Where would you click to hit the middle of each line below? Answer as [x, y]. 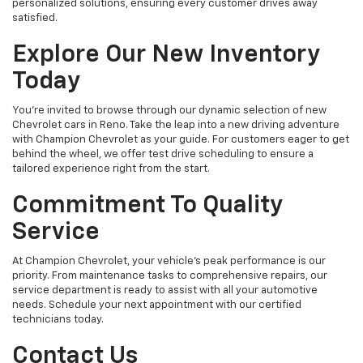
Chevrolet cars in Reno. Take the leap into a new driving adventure [176, 126]
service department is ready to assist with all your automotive [165, 291]
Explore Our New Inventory [166, 56]
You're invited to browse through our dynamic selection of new [169, 111]
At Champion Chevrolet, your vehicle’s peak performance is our [169, 262]
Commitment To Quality [147, 206]
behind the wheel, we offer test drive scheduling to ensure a [163, 155]
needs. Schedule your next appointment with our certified [157, 305]
